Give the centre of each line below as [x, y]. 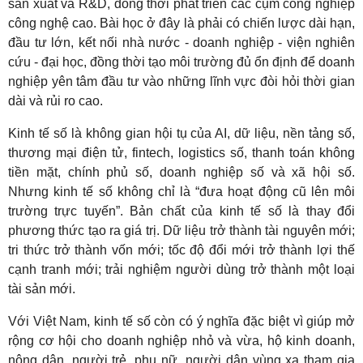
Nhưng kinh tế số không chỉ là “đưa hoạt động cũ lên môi [181, 191]
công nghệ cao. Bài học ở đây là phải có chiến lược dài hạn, [181, 23]
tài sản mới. [42, 288]
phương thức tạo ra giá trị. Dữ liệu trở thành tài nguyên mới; [181, 230]
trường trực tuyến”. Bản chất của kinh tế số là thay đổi [181, 211]
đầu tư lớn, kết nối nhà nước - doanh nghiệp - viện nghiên [181, 42]
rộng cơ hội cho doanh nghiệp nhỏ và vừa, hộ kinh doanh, [181, 340]
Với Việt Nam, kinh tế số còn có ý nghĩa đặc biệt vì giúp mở [181, 321]
